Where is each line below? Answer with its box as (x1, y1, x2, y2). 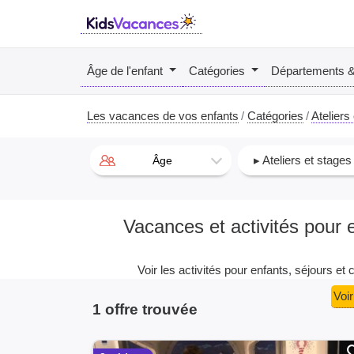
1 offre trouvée (92, 301, 198, 318)
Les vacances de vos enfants (87, 109, 239, 122)
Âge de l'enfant (87, 63, 166, 77)
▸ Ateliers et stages (254, 153, 352, 167)
